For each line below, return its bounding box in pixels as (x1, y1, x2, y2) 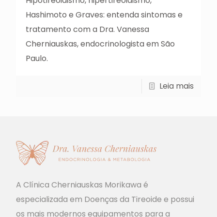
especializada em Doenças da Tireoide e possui (16, 193, 194, 205)
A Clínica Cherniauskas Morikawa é (16, 179, 148, 190)
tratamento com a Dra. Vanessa (26, 23, 149, 35)
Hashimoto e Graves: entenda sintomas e (26, 9, 183, 20)
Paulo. (26, 52, 48, 64)
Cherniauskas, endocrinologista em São (26, 38, 175, 49)
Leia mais (159, 80, 194, 92)
